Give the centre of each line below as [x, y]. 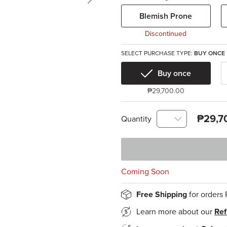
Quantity [136, 119]
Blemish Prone [166, 16]
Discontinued [166, 34]
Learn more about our [175, 212]
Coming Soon [145, 172]
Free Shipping [163, 195]
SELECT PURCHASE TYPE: [158, 53]
